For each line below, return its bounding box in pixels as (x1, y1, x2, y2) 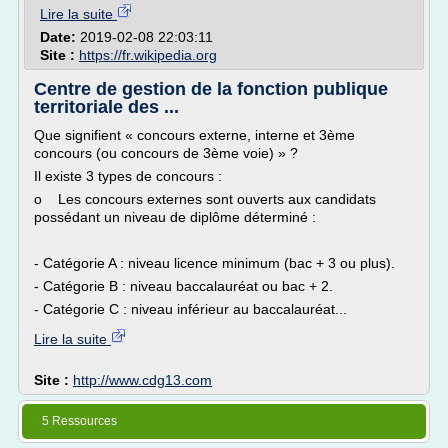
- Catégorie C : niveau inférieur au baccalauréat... (34, 301, 347, 317)
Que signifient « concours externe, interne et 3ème (34, 127, 355, 143)
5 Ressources (42, 414, 117, 428)
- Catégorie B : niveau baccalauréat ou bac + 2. (34, 278, 333, 294)
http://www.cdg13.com (73, 372, 212, 388)
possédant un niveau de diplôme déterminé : (34, 209, 316, 225)
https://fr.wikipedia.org (79, 47, 217, 63)
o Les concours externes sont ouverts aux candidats (34, 191, 376, 207)
